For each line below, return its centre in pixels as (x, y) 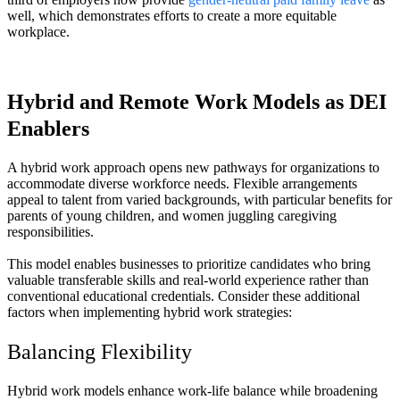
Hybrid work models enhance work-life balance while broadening (192, 390)
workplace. (40, 32)
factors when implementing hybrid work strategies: (150, 312)
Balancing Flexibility (100, 351)
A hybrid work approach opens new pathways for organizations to (193, 167)
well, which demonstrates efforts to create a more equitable (172, 16)
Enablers (51, 129)
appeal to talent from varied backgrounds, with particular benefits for (200, 199)
